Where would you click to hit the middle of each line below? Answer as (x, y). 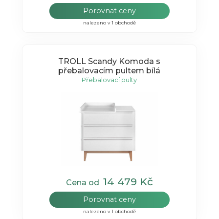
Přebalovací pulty (109, 80)
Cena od (84, 182)
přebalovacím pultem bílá (109, 71)
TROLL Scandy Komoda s (109, 62)
